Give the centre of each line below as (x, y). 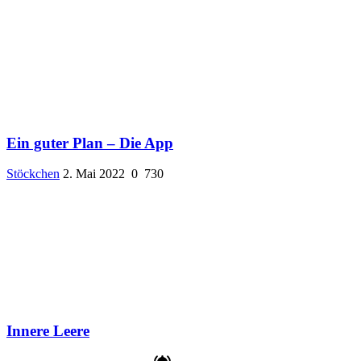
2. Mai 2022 (94, 174)
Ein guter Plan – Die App (90, 143)
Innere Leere (48, 331)
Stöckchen (33, 174)
